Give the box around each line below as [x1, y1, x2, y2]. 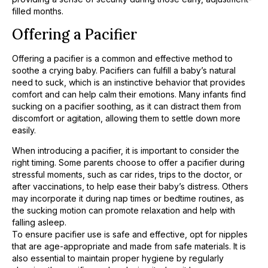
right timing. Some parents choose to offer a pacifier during [12, 157, 245, 167]
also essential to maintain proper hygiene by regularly [12, 252, 224, 263]
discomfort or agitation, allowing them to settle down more [12, 112, 240, 123]
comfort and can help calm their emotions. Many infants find [12, 89, 246, 99]
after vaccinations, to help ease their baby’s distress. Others [12, 181, 248, 191]
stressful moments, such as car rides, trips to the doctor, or [12, 169, 242, 179]
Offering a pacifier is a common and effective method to [12, 53, 233, 63]
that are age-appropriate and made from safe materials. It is [12, 240, 246, 251]
